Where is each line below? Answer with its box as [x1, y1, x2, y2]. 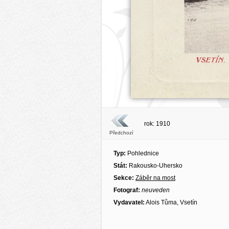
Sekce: [113, 174, 135, 181]
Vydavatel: [113, 199, 145, 206]
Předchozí [109, 130, 133, 135]
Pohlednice [126, 150, 159, 157]
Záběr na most [135, 174, 175, 181]
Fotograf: [113, 187, 140, 194]
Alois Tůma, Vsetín [145, 199, 197, 206]
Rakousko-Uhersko [129, 162, 182, 169]
